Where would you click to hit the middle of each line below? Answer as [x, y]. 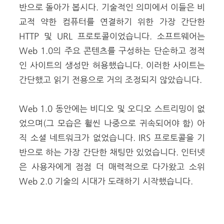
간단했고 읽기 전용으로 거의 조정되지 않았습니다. [110, 79]
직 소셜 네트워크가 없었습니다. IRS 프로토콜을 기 [112, 137]
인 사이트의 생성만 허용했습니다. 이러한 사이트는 [112, 65]
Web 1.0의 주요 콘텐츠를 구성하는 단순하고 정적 [112, 50]
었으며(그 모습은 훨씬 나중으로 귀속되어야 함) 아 [112, 123]
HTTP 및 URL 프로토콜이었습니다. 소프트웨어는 [112, 36]
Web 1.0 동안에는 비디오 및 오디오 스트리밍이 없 [112, 108]
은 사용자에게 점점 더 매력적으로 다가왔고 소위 [112, 166]
